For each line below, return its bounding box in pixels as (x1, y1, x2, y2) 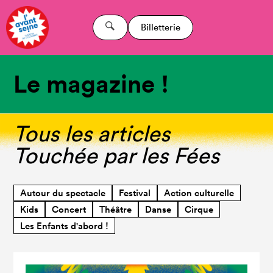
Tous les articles (13, 120, 171, 146)
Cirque (185, 203, 214, 216)
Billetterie (140, 21, 180, 33)
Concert (52, 203, 87, 216)
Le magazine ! (13, 68, 169, 99)
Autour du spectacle (20, 186, 106, 199)
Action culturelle (164, 186, 235, 199)
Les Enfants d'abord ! (20, 219, 109, 232)
